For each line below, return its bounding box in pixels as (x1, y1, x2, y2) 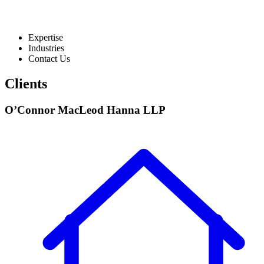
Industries (28, 42, 64, 53)
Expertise (28, 32, 63, 42)
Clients (5, 75, 47, 91)
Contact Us (28, 53, 70, 64)
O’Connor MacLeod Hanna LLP (5, 103, 166, 116)
